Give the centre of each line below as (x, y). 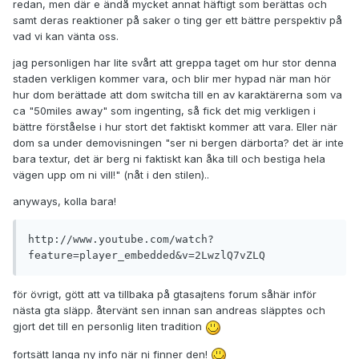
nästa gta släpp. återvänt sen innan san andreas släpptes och (169, 311)
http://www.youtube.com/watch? (121, 240)
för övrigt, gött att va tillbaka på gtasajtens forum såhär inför (165, 294)
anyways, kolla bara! (65, 202)
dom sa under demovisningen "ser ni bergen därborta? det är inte (178, 143)
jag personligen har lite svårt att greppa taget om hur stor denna (175, 63)
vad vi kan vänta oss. (66, 36)
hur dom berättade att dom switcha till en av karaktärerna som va (177, 95)
